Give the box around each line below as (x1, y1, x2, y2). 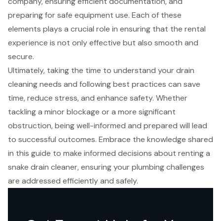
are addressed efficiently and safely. (8, 176, 138, 186)
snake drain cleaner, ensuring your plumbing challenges (8, 162, 204, 173)
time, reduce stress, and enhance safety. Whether (8, 93, 187, 104)
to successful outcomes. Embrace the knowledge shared (8, 134, 213, 145)
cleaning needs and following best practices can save (8, 79, 200, 90)
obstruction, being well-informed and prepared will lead (8, 120, 207, 131)
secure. (8, 51, 34, 62)
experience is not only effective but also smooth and (8, 37, 198, 48)
